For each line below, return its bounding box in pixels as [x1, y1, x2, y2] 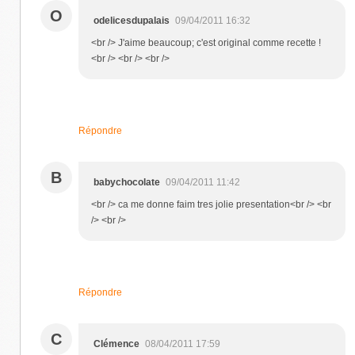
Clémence [94, 338, 139, 350]
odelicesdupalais [94, 15, 170, 27]
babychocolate [94, 177, 160, 189]
